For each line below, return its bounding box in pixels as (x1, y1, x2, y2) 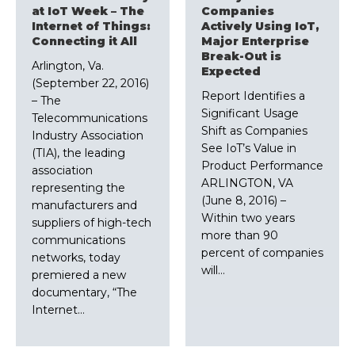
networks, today (32, 250, 120, 265)
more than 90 (201, 228, 278, 243)
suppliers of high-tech (32, 216, 151, 231)
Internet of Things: (32, 19, 151, 34)
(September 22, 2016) (32, 76, 149, 91)
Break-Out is (201, 49, 281, 64)
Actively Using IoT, (201, 19, 319, 34)
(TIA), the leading (32, 146, 125, 161)
